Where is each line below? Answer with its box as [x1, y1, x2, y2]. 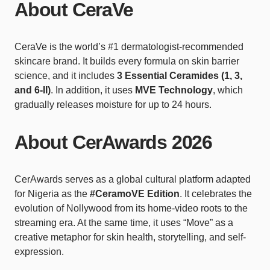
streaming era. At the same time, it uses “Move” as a [14, 218, 233, 228]
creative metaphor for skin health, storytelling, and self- [14, 232, 246, 243]
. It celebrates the [180, 189, 252, 199]
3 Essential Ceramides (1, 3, [117, 71, 242, 81]
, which [213, 85, 243, 96]
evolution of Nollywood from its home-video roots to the [14, 203, 248, 214]
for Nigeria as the [14, 189, 90, 199]
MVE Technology [135, 85, 213, 96]
